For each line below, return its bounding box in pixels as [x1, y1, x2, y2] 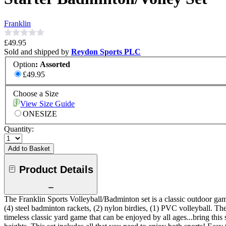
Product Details [19, 163, 93, 175]
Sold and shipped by [4, 47, 71, 56]
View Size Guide [20, 99, 75, 108]
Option [13, 60, 35, 69]
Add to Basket [8, 145, 50, 153]
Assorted [40, 60, 70, 69]
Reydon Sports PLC [71, 47, 141, 56]
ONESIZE [23, 109, 57, 119]
